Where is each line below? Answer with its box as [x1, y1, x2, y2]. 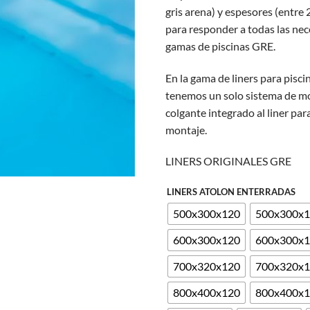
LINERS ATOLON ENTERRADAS [167, 186, 295, 198]
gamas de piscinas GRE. [165, 39, 275, 53]
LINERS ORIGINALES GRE [165, 154, 291, 168]
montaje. [165, 122, 207, 136]
